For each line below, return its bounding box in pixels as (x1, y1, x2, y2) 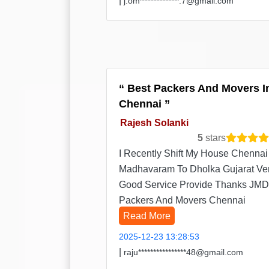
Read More (123, 211, 171, 222)
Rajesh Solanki (119, 117, 189, 128)
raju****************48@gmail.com (124, 247, 243, 258)
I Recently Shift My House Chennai (119, 148, 268, 159)
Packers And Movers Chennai (119, 195, 246, 206)
